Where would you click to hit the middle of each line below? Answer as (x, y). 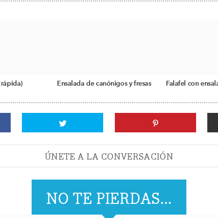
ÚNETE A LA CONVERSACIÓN (109, 157)
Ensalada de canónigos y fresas (104, 84)
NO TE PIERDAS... (109, 199)
